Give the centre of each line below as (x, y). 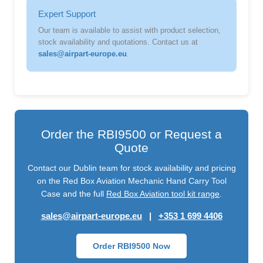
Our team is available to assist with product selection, (129, 31)
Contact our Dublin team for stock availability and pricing (131, 168)
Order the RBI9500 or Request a (131, 134)
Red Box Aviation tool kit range (163, 194)
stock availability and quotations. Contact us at (118, 43)
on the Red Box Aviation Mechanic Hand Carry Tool (131, 181)
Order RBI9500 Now (131, 246)
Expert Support (67, 14)
